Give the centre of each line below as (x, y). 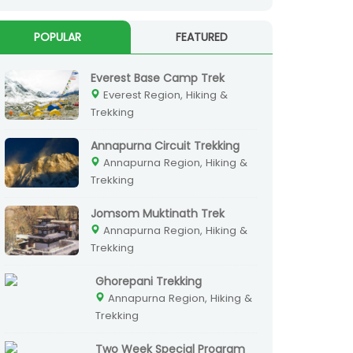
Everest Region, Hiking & (164, 95)
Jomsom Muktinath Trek (158, 214)
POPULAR (58, 37)
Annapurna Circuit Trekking (165, 146)
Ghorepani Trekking (149, 282)
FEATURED (202, 37)
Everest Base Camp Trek (158, 78)
